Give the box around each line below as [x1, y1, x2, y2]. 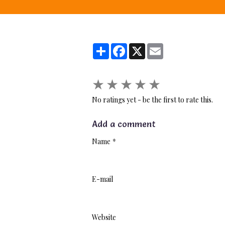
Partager [109, 42, 138, 52]
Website [92, 212, 116, 222]
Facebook [127, 42, 158, 52]
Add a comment [92, 118, 156, 129]
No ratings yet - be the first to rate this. [92, 94, 213, 104]
